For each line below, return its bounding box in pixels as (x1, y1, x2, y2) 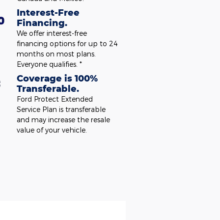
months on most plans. (16, 50, 96, 58)
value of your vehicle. (16, 126, 87, 134)
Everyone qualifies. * (16, 60, 82, 68)
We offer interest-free (16, 29, 87, 37)
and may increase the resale (16, 115, 110, 124)
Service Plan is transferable (16, 105, 106, 113)
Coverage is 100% (16, 73, 98, 83)
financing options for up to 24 (16, 39, 118, 48)
